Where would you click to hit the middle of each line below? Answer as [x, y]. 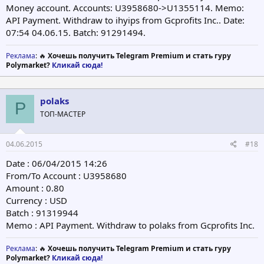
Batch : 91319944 [42, 213]
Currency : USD [37, 201]
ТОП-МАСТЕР [63, 114]
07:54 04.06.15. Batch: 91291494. [76, 32]
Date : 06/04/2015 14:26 [57, 164]
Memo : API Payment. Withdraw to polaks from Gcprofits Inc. [130, 225]
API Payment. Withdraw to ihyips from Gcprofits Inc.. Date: [125, 20]
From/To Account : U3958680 [66, 176]
